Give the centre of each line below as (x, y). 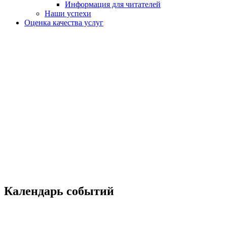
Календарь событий (59, 191)
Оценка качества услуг (64, 22)
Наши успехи (68, 13)
